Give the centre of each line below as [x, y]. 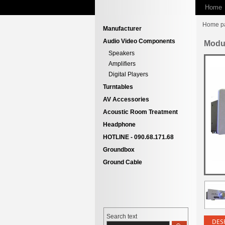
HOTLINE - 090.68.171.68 [138, 137]
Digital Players [128, 74]
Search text [122, 216]
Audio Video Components [139, 41]
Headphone [119, 125]
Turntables [118, 87]
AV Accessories [126, 99]
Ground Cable [123, 162]
